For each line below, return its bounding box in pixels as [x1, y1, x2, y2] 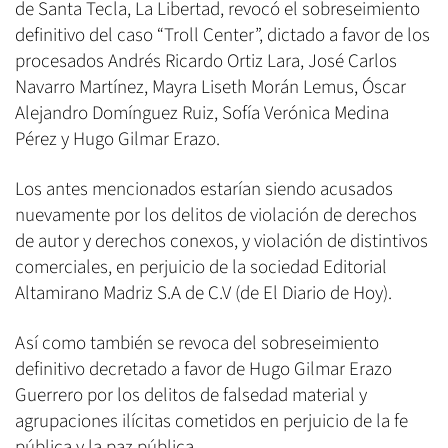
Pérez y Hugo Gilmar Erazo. [15, 126, 220, 154]
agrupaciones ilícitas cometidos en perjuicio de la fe [15, 408, 408, 436]
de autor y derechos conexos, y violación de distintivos [15, 228, 428, 256]
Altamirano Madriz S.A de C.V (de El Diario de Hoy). [15, 280, 392, 308]
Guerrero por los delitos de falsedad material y [15, 382, 367, 410]
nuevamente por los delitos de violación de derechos [15, 202, 417, 230]
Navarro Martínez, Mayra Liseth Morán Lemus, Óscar [15, 74, 406, 102]
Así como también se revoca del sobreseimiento [15, 330, 379, 358]
